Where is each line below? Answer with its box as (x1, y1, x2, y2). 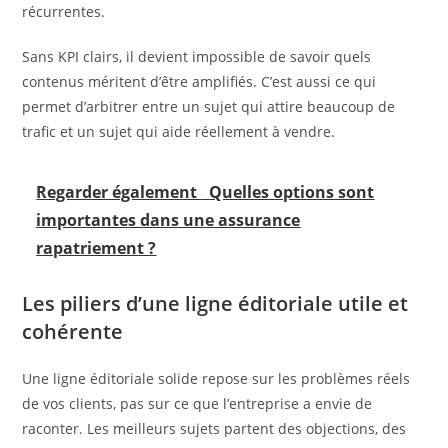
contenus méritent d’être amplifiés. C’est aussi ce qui (22, 71, 377, 91)
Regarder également (36, 180, 202, 203)
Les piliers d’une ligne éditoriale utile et (22, 289, 409, 317)
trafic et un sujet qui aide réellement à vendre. (22, 121, 336, 141)
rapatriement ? (36, 236, 157, 259)
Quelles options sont (209, 180, 375, 203)
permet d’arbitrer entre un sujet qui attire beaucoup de (22, 96, 396, 116)
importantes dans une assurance (36, 208, 301, 231)
